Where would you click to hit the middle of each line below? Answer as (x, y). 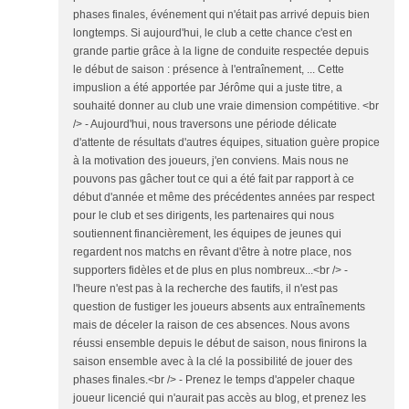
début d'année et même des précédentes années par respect (224, 197)
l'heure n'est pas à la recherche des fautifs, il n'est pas (205, 288)
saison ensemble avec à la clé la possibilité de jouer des (213, 362)
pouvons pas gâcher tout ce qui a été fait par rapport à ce (214, 179)
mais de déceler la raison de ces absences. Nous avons (211, 325)
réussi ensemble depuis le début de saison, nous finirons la (220, 343)
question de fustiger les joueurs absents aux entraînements (219, 307)
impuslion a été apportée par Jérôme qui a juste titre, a (208, 88)
